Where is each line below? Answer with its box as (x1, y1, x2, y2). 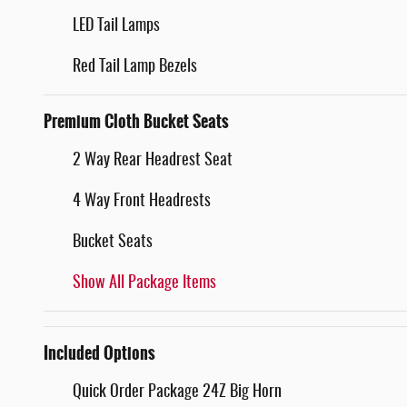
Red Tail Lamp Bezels (73, 58, 197, 75)
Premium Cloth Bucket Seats (44, 108, 229, 134)
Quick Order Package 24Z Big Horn (73, 383, 282, 401)
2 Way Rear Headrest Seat (73, 152, 233, 169)
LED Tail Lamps (73, 17, 160, 35)
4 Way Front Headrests (73, 193, 211, 210)
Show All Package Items (73, 274, 216, 292)
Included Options (44, 340, 155, 366)
